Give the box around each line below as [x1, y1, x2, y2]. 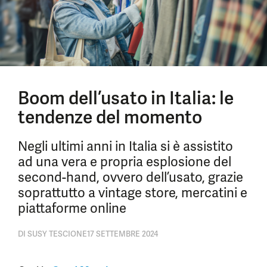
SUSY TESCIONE [26, 229, 87, 239]
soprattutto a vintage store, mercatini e [18, 184, 247, 201]
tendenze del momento [18, 105, 202, 129]
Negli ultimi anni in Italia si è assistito [18, 138, 233, 155]
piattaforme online [18, 200, 126, 217]
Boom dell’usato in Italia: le [18, 86, 234, 110]
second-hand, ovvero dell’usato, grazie [18, 169, 243, 186]
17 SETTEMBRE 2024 [87, 229, 158, 239]
